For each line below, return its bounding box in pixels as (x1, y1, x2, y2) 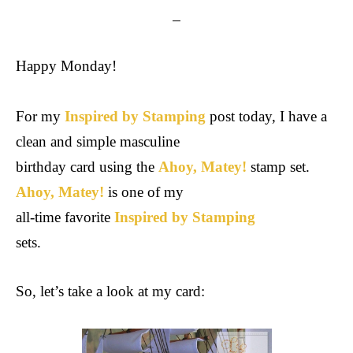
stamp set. (247, 158, 310, 175)
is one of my (104, 184, 184, 200)
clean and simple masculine (16, 133, 180, 150)
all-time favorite (16, 209, 114, 225)
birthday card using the (16, 158, 158, 175)
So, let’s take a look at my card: (16, 283, 205, 299)
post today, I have (206, 108, 317, 124)
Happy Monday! (16, 58, 121, 74)
